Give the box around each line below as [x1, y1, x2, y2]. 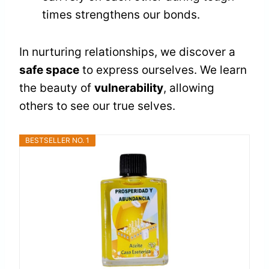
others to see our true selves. [19, 99, 175, 113]
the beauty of [19, 81, 94, 95]
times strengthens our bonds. [42, 8, 200, 22]
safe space [19, 63, 79, 77]
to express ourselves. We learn [79, 63, 247, 77]
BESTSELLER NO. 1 [25, 136, 89, 145]
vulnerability [94, 81, 163, 95]
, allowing [163, 81, 214, 95]
